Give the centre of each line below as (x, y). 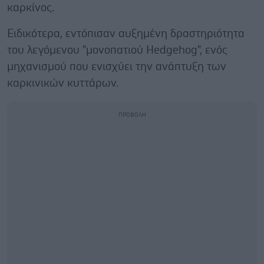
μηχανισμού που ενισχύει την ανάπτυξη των (117, 67)
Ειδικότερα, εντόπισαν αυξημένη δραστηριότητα (126, 34)
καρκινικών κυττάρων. (63, 83)
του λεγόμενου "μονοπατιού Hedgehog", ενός (117, 50)
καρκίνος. (31, 8)
